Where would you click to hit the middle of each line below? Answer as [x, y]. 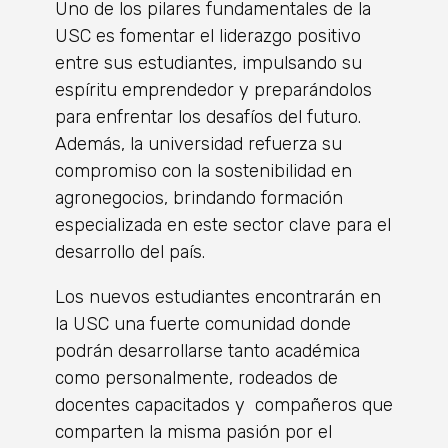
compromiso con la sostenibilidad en [203, 170]
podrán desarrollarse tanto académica [207, 350]
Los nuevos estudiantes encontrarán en [218, 296]
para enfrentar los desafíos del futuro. [208, 116]
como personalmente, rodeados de [196, 377]
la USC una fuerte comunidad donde [203, 323]
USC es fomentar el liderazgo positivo [208, 35]
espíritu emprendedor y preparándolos [213, 89]
